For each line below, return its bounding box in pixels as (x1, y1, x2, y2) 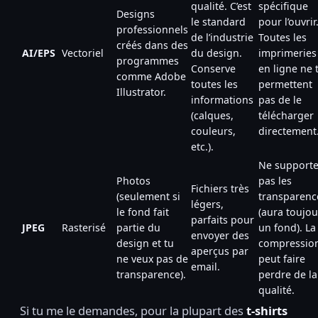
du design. (191, 45, 242, 60)
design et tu (116, 236, 174, 250)
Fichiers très (191, 181, 249, 195)
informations (191, 92, 253, 106)
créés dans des (116, 38, 188, 52)
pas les (258, 173, 292, 187)
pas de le (258, 92, 302, 106)
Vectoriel (62, 45, 104, 60)
